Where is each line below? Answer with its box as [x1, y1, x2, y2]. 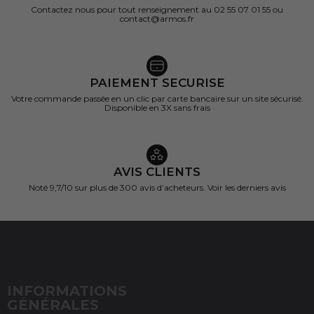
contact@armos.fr [120, 13, 194, 24]
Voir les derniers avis [207, 182, 286, 193]
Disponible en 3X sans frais [104, 102, 210, 113]
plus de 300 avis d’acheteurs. [89, 182, 207, 193]
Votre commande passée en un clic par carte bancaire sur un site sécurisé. [11, 93, 303, 104]
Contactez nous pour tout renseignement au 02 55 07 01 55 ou [31, 4, 283, 15]
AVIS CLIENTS [114, 164, 200, 179]
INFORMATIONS [7, 282, 127, 299]
